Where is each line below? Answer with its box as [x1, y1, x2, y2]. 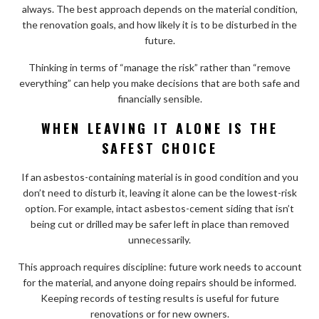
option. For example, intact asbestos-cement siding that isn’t [25, 202, 294, 214]
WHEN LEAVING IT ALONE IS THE [41, 118, 278, 137]
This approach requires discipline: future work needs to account [17, 260, 302, 273]
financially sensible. [117, 92, 202, 105]
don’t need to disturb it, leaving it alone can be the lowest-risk [22, 186, 297, 199]
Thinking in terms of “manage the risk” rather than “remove [28, 61, 291, 73]
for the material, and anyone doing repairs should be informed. [23, 276, 296, 288]
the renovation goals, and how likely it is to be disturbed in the [22, 18, 297, 31]
